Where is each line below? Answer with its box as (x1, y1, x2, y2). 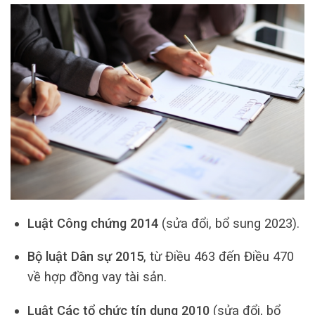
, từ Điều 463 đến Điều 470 (143, 249, 294, 264)
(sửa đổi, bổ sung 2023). (157, 215, 300, 231)
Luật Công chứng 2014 (27, 215, 158, 231)
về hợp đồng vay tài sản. (27, 269, 167, 285)
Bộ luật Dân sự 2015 (27, 249, 143, 264)
